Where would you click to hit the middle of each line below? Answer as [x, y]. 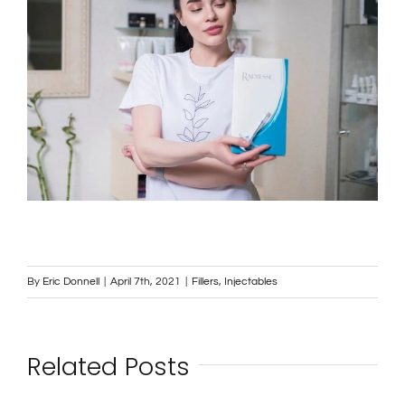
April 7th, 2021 [146, 282]
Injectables [251, 282]
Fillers [205, 282]
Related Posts [108, 367]
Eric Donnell [71, 282]
